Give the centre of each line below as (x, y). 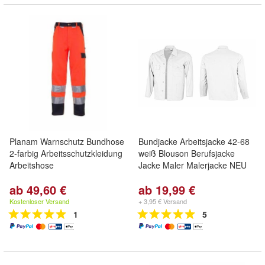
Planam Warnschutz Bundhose (67, 141)
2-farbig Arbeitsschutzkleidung (66, 153)
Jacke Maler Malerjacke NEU (193, 165)
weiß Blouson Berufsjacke (187, 153)
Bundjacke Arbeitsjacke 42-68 (194, 141)
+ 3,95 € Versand (163, 201)
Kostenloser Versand (39, 201)
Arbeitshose (32, 165)
